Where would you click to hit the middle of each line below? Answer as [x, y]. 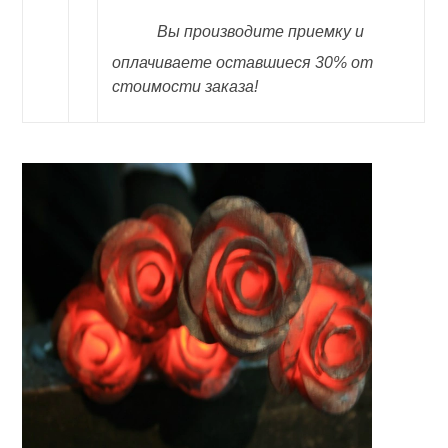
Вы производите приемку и [261, 31]
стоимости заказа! [185, 86]
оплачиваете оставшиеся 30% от [243, 62]
